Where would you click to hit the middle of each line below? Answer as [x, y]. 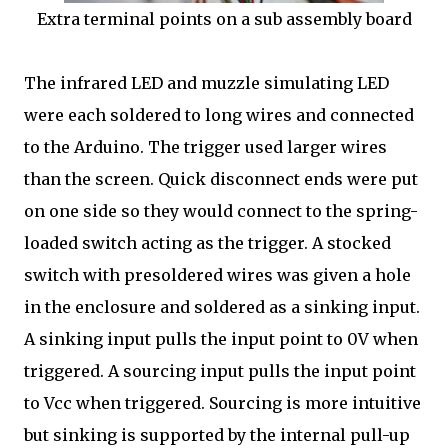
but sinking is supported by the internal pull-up [217, 435]
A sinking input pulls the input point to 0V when [221, 339]
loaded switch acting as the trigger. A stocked [207, 243]
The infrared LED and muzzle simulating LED [206, 83]
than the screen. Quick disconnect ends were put [221, 179]
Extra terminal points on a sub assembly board [224, 19]
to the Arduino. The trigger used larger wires [205, 147]
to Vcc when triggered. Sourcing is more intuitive [222, 403]
